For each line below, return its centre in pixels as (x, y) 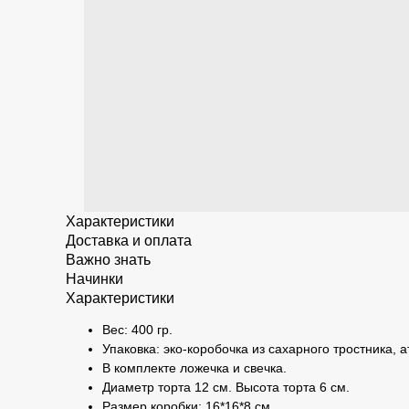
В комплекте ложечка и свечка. (194, 368)
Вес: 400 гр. (137, 330)
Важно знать (108, 260)
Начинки (94, 279)
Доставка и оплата (129, 241)
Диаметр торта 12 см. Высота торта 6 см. (226, 387)
